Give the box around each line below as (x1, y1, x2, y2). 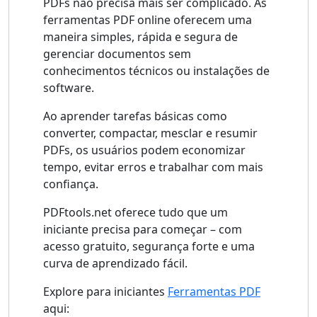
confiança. (43, 176, 98, 192)
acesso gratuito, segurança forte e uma (43, 238, 255, 255)
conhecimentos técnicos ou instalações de (43, 63, 270, 79)
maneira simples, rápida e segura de (43, 29, 238, 45)
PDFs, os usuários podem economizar (43, 142, 246, 158)
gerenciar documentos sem (43, 46, 191, 62)
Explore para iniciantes (43, 284, 168, 300)
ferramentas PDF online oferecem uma (43, 12, 252, 28)
